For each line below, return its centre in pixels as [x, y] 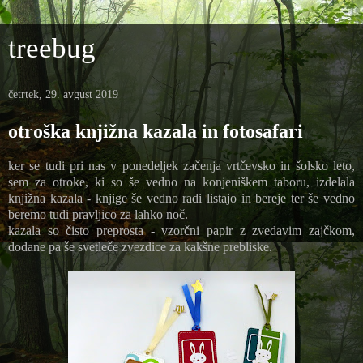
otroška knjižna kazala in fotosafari [156, 131]
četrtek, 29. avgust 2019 [63, 94]
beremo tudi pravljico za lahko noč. [98, 214]
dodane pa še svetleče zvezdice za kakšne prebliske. [142, 246]
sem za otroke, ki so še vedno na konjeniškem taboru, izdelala [181, 181]
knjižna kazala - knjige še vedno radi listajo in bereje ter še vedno [181, 198]
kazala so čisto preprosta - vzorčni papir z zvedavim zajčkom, [181, 230]
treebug [52, 48]
